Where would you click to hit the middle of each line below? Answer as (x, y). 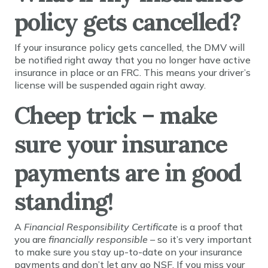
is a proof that (211, 227)
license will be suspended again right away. (110, 85)
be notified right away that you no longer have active (133, 60)
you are (31, 239)
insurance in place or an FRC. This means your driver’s (133, 72)
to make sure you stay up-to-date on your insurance (128, 252)
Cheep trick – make (116, 115)
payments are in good (128, 173)
